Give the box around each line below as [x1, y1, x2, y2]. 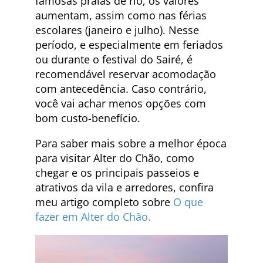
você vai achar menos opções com [35, 96, 206, 110]
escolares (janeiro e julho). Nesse [35, 22, 199, 37]
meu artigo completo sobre [35, 194, 173, 209]
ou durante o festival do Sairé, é [35, 52, 193, 66]
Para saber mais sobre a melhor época [35, 136, 227, 150]
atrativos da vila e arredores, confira [35, 180, 214, 194]
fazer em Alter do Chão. [35, 209, 151, 224]
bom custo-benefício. [35, 110, 140, 125]
